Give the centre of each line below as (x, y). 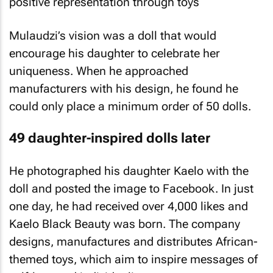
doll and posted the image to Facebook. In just (131, 188)
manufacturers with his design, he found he (124, 88)
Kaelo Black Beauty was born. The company (125, 224)
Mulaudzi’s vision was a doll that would (113, 35)
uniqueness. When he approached (99, 71)
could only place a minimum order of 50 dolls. (130, 106)
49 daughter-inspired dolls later (110, 138)
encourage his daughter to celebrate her (115, 53)
